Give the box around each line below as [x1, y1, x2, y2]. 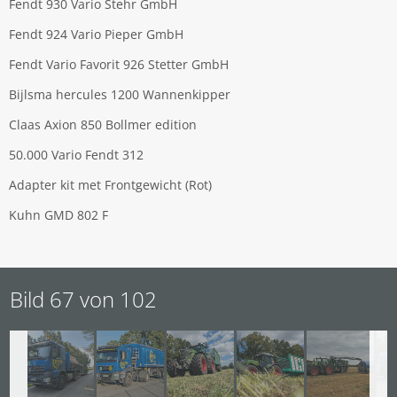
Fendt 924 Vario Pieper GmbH [9, 25, 183, 43]
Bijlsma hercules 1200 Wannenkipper [9, 85, 230, 103]
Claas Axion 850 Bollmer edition [9, 115, 197, 133]
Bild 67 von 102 [10, 284, 157, 314]
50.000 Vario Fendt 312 [9, 145, 144, 163]
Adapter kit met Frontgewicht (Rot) [9, 175, 212, 193]
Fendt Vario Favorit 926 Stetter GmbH [9, 55, 229, 73]
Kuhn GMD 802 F [9, 206, 108, 223]
